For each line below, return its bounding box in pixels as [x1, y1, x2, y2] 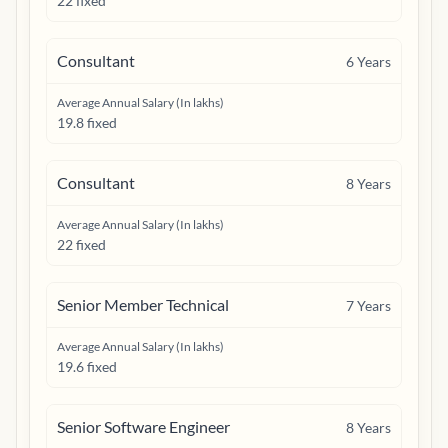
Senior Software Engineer [57, 417, 230, 436]
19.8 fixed [57, 114, 117, 131]
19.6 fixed [57, 358, 117, 375]
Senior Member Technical [57, 295, 229, 314]
